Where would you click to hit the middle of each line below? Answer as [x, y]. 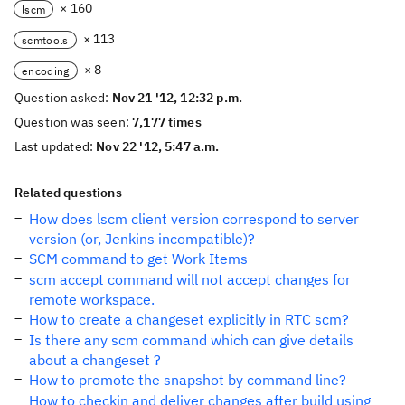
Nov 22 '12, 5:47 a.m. [158, 146]
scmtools [45, 40]
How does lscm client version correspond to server [194, 219]
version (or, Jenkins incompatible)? [142, 239]
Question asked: [63, 98]
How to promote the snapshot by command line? [188, 380]
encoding [46, 71]
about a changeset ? [95, 360]
